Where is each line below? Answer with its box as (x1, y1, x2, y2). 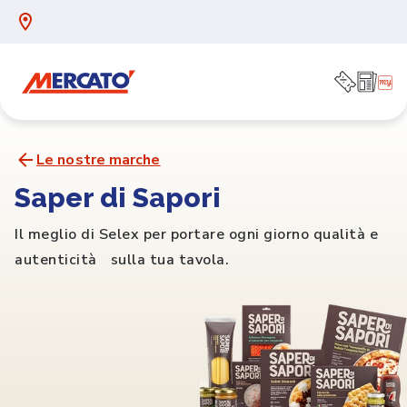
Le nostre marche (36, 150, 161, 170)
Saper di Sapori (15, 182, 221, 213)
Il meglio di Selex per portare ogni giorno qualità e (15, 224, 378, 244)
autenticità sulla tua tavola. (15, 250, 229, 270)
